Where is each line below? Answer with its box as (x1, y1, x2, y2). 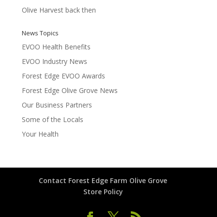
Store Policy (83, 187, 123, 196)
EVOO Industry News (21, 57, 87, 66)
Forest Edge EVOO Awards (21, 71, 105, 80)
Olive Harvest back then (21, 5, 96, 15)
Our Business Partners (21, 100, 92, 109)
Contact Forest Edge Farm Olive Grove (39, 176, 168, 185)
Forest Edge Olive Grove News (21, 86, 118, 95)
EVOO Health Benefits (21, 42, 91, 51)
